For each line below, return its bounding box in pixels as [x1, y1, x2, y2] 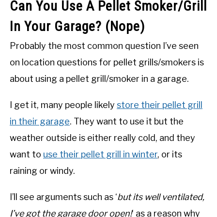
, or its [157, 149, 182, 160]
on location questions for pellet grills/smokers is [10, 57, 204, 68]
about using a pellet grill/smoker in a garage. [10, 74, 189, 84]
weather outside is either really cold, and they [10, 133, 195, 143]
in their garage [10, 116, 70, 127]
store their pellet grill [117, 100, 202, 110]
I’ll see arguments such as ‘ [10, 192, 117, 202]
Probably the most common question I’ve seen [10, 41, 199, 51]
